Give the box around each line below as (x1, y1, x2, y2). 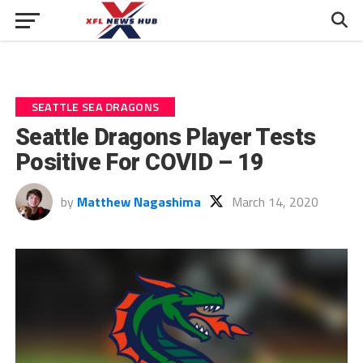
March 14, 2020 (231, 192, 318, 211)
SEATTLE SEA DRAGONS (31, 98, 160, 116)
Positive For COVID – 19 (15, 148, 264, 176)
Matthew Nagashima (76, 192, 201, 211)
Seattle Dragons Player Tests (15, 123, 316, 151)
